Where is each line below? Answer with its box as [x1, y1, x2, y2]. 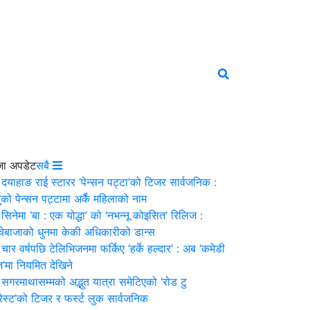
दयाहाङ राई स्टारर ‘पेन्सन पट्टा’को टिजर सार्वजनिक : [1, 175, 217, 190]
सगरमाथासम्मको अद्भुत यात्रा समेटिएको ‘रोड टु [1, 275, 187, 289]
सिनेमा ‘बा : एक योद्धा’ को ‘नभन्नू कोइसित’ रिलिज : [1, 208, 203, 223]
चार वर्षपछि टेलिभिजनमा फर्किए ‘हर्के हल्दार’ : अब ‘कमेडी [1, 241, 225, 256]
